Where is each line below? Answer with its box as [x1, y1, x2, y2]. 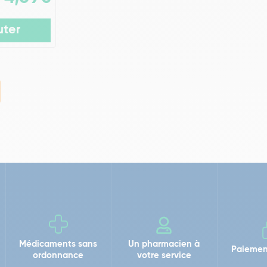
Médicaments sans [19, 239, 98, 249]
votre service [136, 250, 191, 260]
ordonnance [33, 250, 84, 260]
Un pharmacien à [128, 239, 200, 249]
